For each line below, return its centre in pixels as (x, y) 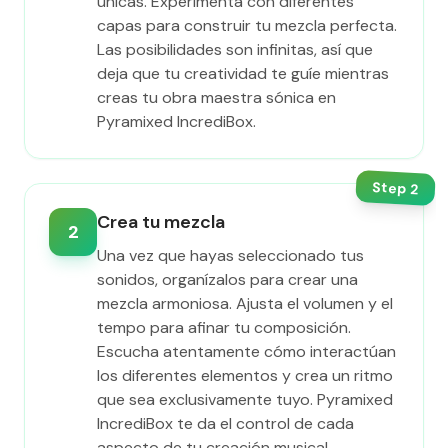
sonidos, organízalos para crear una (227, 279)
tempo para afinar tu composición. (224, 327)
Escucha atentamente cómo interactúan (246, 351)
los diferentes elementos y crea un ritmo (245, 375)
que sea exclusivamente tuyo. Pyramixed (245, 399)
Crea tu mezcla (161, 222)
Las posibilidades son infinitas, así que (235, 49)
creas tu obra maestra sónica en (216, 97)
